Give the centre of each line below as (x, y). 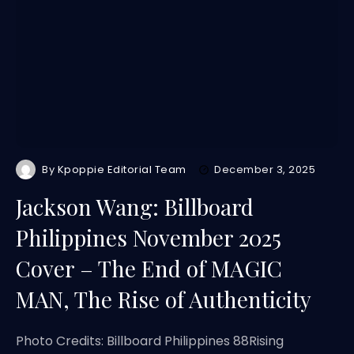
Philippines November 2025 (149, 237)
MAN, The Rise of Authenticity (164, 299)
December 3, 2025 (265, 169)
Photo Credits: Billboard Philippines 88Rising (150, 341)
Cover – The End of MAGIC (149, 268)
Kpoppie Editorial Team (122, 169)
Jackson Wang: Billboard (135, 207)
